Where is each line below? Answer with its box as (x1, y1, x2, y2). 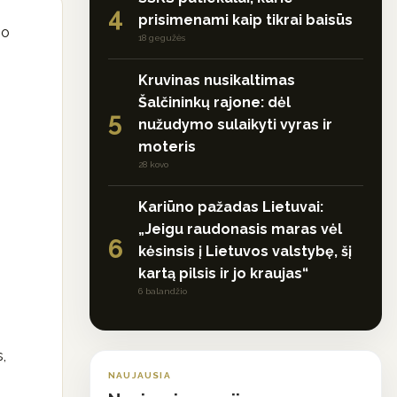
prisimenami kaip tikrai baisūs (138, 12, 353, 28)
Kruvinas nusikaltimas (138, 72, 295, 89)
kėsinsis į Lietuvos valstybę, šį (138, 243, 352, 260)
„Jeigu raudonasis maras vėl (138, 221, 342, 237)
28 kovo (138, 160, 168, 169)
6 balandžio (138, 286, 187, 296)
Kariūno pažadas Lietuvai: (138, 198, 323, 215)
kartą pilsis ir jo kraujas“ (138, 265, 308, 282)
